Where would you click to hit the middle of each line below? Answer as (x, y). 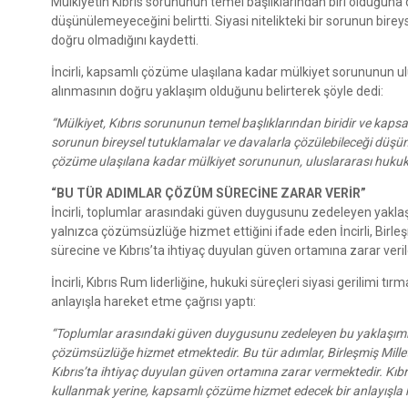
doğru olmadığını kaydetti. (125, 41)
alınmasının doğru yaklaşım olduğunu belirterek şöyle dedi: (217, 92)
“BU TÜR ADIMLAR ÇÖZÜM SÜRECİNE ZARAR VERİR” (209, 194)
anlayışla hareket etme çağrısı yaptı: (153, 302)
